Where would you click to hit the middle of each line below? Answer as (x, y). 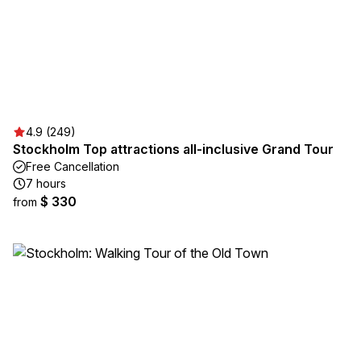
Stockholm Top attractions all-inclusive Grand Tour (173, 149)
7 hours (46, 183)
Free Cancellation (73, 166)
